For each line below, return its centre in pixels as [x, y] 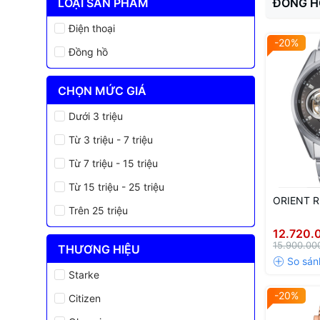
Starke [84, 275]
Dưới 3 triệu [95, 116]
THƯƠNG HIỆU [99, 249]
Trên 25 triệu [98, 211]
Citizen [84, 299]
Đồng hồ [88, 52]
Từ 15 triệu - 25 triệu [116, 187]
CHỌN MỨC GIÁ [102, 90]
